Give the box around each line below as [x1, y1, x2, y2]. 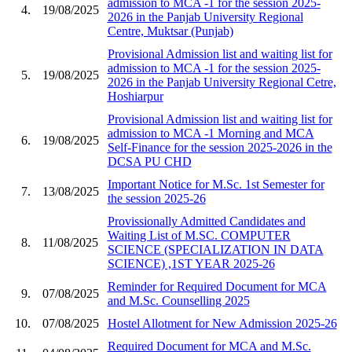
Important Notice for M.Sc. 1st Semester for [107, 177, 324, 191]
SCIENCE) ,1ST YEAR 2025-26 [107, 256, 275, 270]
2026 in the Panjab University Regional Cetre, [107, 75, 336, 89]
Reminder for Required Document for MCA [107, 279, 327, 293]
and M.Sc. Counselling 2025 [107, 293, 250, 307]
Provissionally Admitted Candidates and [107, 214, 306, 228]
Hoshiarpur [107, 89, 163, 103]
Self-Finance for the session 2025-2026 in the [107, 140, 332, 154]
